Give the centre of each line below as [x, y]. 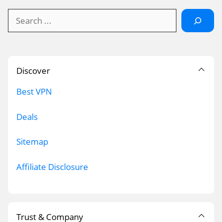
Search [21, 15]
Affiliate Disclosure [52, 166]
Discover [33, 71]
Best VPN [34, 92]
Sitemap [32, 142]
